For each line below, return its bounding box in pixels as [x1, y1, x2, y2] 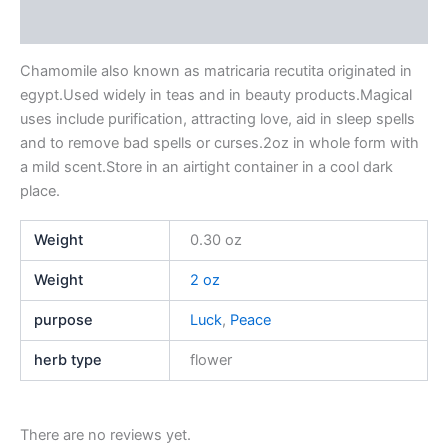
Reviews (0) [20, 16, 106, 35]
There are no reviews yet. [20, 425, 191, 444]
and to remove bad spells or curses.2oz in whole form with [20, 133, 419, 152]
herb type [34, 351, 103, 370]
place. [20, 181, 60, 200]
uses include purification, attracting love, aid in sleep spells [20, 109, 415, 128]
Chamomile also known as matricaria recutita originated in [20, 61, 412, 80]
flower [189, 351, 232, 370]
